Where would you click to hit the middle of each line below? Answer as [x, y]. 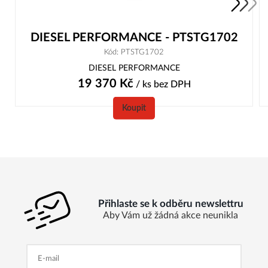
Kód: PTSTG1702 [134, 52]
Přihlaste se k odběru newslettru [170, 204]
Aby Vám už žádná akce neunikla [171, 216]
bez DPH [172, 85]
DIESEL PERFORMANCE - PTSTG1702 [134, 38]
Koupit [134, 108]
